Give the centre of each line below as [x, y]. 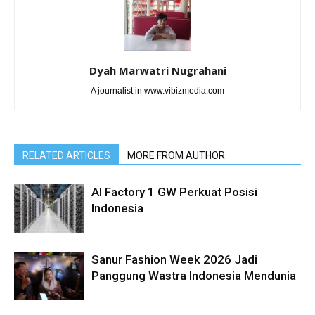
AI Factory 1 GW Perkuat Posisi [174, 192]
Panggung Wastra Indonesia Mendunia [194, 276]
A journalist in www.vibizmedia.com [157, 91]
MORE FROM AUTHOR [176, 156]
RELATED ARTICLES [66, 156]
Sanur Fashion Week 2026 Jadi [174, 260]
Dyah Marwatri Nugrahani [157, 71]
